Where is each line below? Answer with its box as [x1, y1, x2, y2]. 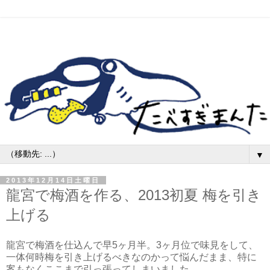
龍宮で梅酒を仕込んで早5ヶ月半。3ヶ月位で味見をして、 [6, 239, 258, 250]
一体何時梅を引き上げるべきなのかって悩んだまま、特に [6, 251, 257, 262]
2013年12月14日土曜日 [6, 177, 100, 184]
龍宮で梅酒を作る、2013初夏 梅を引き [6, 187, 262, 203]
